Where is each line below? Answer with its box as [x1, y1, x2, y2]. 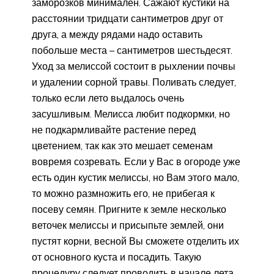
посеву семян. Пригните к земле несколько [32, 203, 226, 216]
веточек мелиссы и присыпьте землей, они [32, 219, 224, 232]
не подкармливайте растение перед [32, 124, 196, 136]
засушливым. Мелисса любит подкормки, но [32, 108, 230, 120]
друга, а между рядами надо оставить [32, 28, 202, 41]
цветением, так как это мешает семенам [32, 139, 213, 152]
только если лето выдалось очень [32, 92, 184, 105]
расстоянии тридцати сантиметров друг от [32, 12, 223, 25]
